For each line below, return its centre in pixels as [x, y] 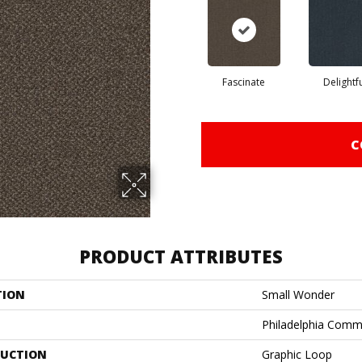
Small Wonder [298, 295]
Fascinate [244, 82]
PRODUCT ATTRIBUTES [181, 256]
